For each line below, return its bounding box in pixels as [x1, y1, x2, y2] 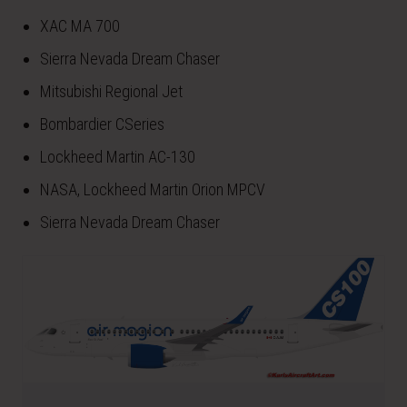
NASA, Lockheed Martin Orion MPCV [40, 179, 265, 199]
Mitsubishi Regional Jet [40, 81, 183, 101]
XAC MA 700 [40, 15, 120, 35]
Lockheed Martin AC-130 [40, 146, 195, 166]
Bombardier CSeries [40, 114, 164, 134]
